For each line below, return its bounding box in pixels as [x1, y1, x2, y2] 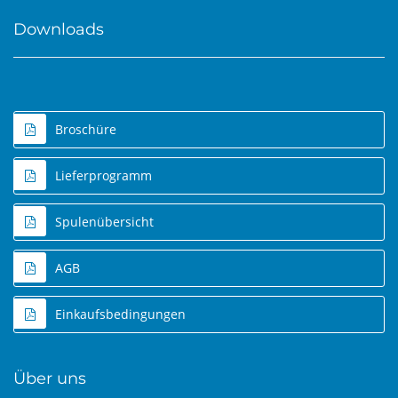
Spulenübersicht [55, 213, 154, 231]
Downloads [13, 20, 104, 40]
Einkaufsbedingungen [55, 306, 186, 323]
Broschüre [55, 121, 116, 139]
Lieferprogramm [55, 167, 152, 185]
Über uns [13, 369, 86, 389]
